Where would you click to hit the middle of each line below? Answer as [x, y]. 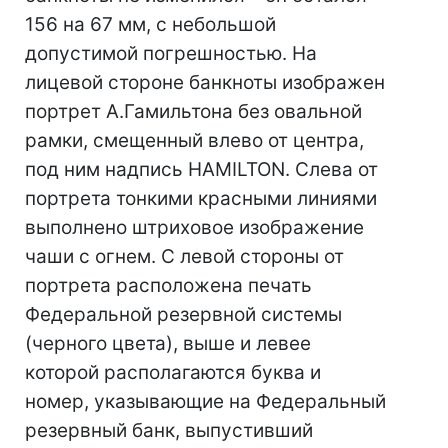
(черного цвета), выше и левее [168, 343]
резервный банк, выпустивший [169, 430]
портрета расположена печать [168, 285]
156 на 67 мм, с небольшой [150, 24]
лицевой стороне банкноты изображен [205, 82]
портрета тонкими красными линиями [201, 198]
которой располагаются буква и [173, 372]
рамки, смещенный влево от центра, [194, 140]
